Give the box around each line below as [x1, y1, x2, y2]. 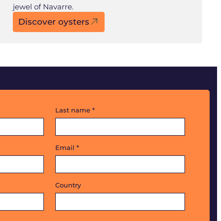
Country [55, 181, 81, 189]
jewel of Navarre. [12, 1, 74, 11]
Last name [55, 106, 92, 114]
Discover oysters [18, 16, 89, 27]
